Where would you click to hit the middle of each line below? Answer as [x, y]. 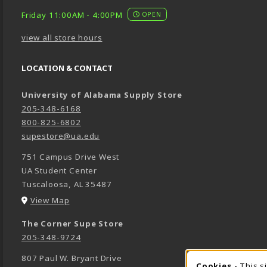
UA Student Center [60, 171]
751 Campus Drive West [71, 157]
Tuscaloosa [45, 184]
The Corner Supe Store [73, 223]
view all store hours [62, 38]
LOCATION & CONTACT [67, 68]
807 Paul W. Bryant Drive [72, 258]
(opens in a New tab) [111, 200]
